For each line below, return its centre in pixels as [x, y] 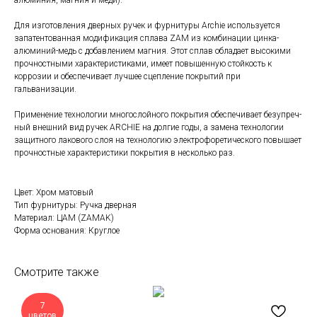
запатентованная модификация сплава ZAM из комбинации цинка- [146, 39]
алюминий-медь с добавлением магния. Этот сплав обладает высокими [152, 51]
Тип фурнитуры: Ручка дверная [75, 206]
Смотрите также [57, 272]
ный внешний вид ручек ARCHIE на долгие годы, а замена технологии [149, 128]
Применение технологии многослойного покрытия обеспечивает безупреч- [158, 115]
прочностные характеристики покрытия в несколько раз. [125, 153]
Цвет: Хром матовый [54, 193]
